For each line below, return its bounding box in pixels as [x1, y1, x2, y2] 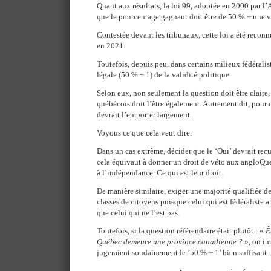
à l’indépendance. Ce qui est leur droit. [97, 168, 223, 177]
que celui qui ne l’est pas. [97, 208, 180, 217]
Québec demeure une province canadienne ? [97, 237, 243, 246]
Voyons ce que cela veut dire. [97, 128, 192, 137]
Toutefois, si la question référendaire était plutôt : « [97, 226, 266, 235]
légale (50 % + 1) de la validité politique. [97, 70, 231, 79]
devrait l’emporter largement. [97, 110, 192, 119]
